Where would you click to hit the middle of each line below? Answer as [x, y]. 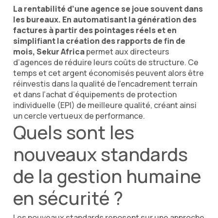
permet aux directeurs [127, 51]
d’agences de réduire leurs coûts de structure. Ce [106, 62]
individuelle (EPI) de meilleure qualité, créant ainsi [105, 105]
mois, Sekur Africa [49, 51]
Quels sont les [73, 132]
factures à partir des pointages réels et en [95, 30]
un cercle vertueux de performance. [79, 116]
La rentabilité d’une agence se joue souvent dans [108, 9]
